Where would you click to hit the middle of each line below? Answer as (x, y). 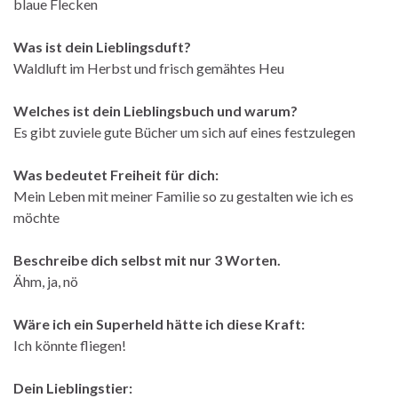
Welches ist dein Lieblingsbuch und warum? (155, 110)
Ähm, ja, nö (46, 281)
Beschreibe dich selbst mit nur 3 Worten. (147, 259)
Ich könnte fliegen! (70, 345)
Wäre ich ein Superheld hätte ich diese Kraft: (159, 323)
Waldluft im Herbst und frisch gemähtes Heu (149, 68)
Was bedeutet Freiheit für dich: (116, 174)
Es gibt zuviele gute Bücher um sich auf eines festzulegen (184, 131)
